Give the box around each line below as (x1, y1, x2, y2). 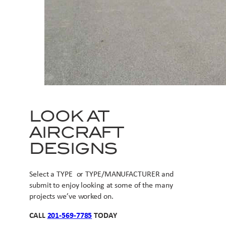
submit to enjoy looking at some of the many (29, 181, 173, 190)
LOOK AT (29, 107, 109, 126)
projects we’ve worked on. (29, 192, 114, 201)
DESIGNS (29, 140, 118, 158)
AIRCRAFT (29, 124, 124, 142)
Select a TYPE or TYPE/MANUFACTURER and (29, 170, 174, 179)
